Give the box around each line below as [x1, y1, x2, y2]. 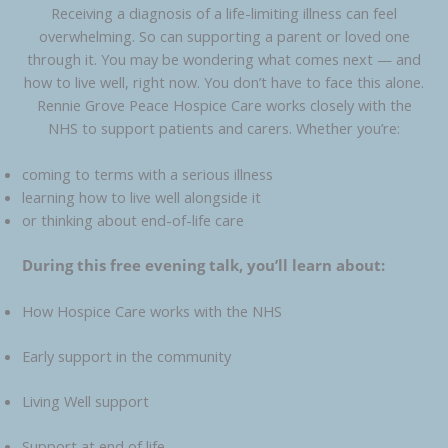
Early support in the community [22, 346, 232, 367]
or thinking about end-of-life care [22, 210, 245, 231]
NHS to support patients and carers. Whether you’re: [48, 117, 400, 138]
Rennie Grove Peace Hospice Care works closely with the [36, 94, 412, 115]
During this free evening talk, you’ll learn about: [22, 255, 386, 276]
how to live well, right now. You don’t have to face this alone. [24, 71, 424, 92]
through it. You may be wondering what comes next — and [27, 48, 421, 69]
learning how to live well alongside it [22, 187, 262, 208]
